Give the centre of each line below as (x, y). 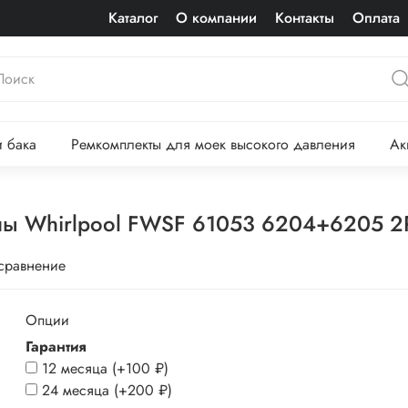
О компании (216, 18)
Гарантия (56, 347)
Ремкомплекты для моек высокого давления (213, 144)
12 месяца (75, 369)
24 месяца (76, 391)
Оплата (376, 18)
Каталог (133, 18)
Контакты (304, 18)
